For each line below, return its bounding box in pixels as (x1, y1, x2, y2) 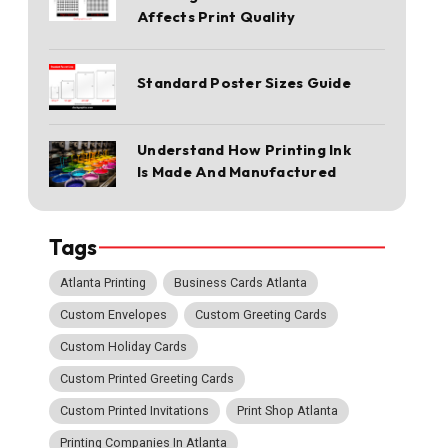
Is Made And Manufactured (137, 161, 337, 181)
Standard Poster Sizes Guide (137, 73, 351, 93)
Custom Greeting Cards (195, 307, 328, 323)
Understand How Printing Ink (137, 139, 351, 159)
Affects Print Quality (137, 6, 296, 26)
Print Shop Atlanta (237, 403, 339, 418)
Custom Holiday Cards (60, 339, 188, 355)
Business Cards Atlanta (174, 275, 308, 291)
